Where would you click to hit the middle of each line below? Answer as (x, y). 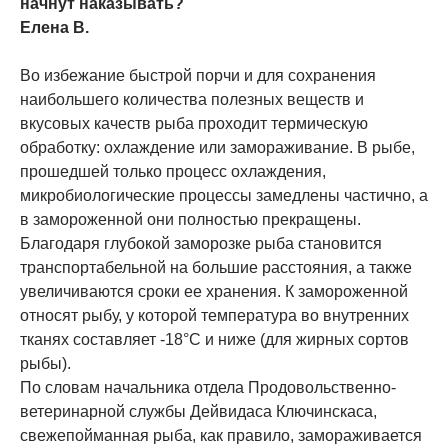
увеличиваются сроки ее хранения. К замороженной (214, 291)
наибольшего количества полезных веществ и (192, 99)
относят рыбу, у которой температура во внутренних (214, 315)
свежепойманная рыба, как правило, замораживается (221, 435)
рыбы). (45, 363)
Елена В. (54, 27)
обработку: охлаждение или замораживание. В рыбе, (217, 147)
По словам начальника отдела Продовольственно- (208, 387)
